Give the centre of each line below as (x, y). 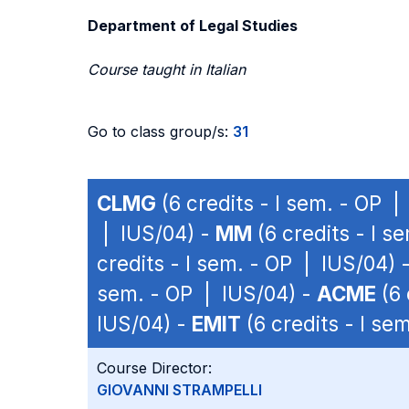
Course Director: (154, 368)
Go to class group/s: (160, 131)
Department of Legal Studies (193, 26)
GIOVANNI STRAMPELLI (179, 390)
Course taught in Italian (167, 69)
